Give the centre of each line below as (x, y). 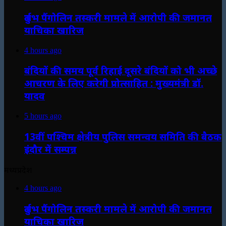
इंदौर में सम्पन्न (50, 149)
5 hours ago (43, 116)
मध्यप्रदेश (18, 170)
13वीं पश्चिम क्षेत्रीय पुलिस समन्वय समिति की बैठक (123, 136)
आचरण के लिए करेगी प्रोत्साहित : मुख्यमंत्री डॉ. (114, 83)
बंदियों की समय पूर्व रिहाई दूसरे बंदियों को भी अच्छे (121, 71)
